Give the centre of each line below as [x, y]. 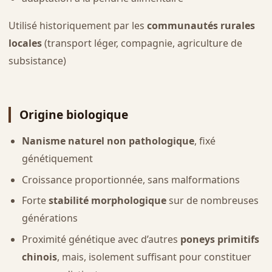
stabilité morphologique [107, 201]
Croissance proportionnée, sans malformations [131, 179]
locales [25, 43]
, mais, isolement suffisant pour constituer [154, 257]
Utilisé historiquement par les [77, 25]
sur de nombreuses [212, 201]
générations [49, 218]
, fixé [205, 141]
